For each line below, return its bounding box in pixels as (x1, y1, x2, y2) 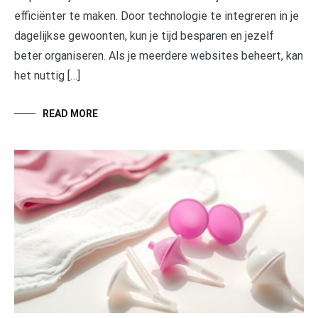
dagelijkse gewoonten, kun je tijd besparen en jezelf (14, 28, 274, 43)
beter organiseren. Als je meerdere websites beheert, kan (14, 48, 303, 62)
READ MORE (43, 107, 98, 119)
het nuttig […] (14, 68, 80, 82)
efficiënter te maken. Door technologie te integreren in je (14, 9, 299, 23)
